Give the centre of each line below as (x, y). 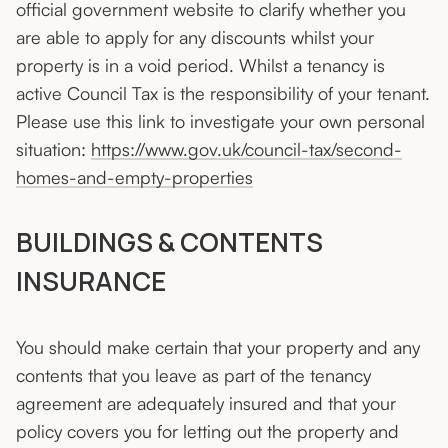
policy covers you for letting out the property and (207, 431)
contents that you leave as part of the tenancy (193, 375)
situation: (53, 149)
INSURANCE (91, 281)
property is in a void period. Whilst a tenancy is (200, 65)
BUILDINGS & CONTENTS (169, 242)
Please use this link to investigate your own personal (220, 121)
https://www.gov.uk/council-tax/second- (246, 149)
